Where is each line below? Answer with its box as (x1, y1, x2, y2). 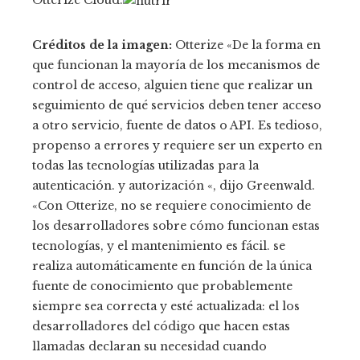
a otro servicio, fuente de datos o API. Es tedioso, (32, 117, 322, 133)
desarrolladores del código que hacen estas (32, 318, 290, 333)
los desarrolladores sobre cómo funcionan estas (32, 218, 320, 233)
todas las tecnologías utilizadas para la (32, 157, 259, 173)
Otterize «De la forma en (172, 37, 321, 52)
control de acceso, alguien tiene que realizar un (32, 77, 313, 92)
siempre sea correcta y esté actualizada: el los (32, 298, 300, 313)
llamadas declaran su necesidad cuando (32, 338, 267, 354)
